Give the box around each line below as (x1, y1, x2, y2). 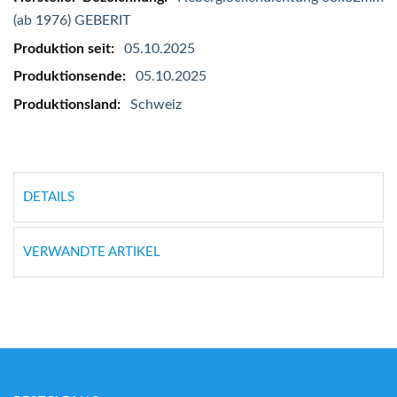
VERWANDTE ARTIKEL (23, 245, 160, 260)
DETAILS (23, 190, 74, 204)
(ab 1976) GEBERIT (13, 13, 130, 28)
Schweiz (130, 97, 182, 112)
